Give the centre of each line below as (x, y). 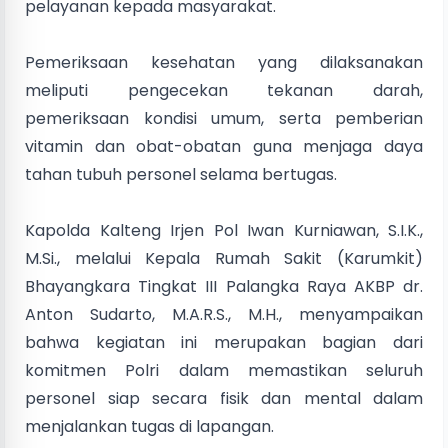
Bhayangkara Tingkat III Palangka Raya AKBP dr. (224, 286)
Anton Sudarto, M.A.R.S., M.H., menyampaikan (224, 314)
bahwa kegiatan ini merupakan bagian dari (224, 342)
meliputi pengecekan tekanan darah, (224, 90)
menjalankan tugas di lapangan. (149, 426)
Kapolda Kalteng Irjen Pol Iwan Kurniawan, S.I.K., (224, 230)
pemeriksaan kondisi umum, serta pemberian (224, 118)
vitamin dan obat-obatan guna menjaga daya (224, 146)
